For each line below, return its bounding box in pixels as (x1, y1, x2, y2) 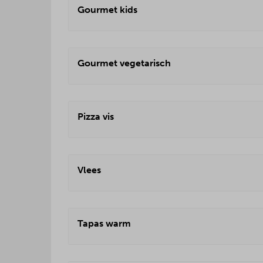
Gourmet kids (77, 4, 137, 15)
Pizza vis (77, 111, 114, 122)
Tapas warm (77, 218, 131, 229)
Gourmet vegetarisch (77, 58, 171, 69)
